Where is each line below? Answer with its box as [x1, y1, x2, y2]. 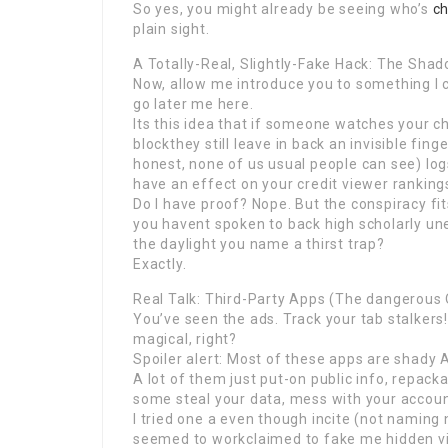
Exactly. [133, 256, 187, 272]
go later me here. [133, 96, 254, 112]
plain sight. [133, 21, 210, 37]
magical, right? [133, 331, 238, 347]
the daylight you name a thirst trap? [133, 236, 385, 252]
